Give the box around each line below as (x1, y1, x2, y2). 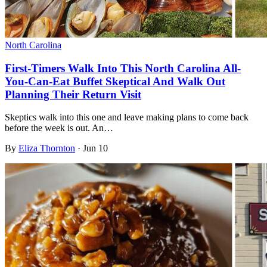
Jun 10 (80, 143, 108, 154)
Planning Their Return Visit (5, 88, 141, 101)
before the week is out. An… (5, 123, 113, 133)
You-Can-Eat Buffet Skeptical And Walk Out (5, 74, 225, 88)
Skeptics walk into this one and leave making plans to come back (5, 112, 249, 123)
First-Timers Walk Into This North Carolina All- (5, 61, 241, 74)
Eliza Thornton (18, 143, 75, 154)
